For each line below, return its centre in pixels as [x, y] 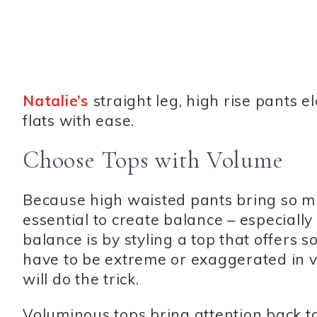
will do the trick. [81, 279]
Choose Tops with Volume [153, 161]
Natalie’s [58, 101]
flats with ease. [79, 121]
